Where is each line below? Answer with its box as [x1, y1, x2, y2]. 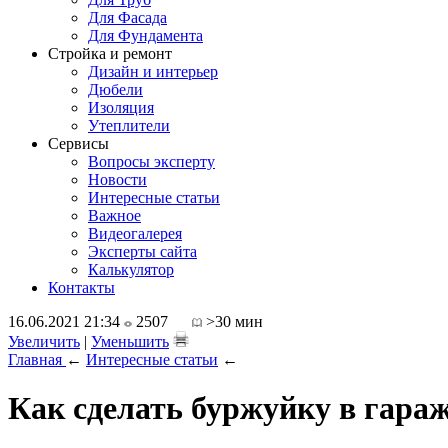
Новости [88, 171, 147, 188]
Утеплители [88, 117, 170, 134]
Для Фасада [88, 9, 167, 26]
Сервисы [48, 135, 109, 152]
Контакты [48, 279, 115, 296]
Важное [88, 207, 141, 224]
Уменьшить [91, 333, 169, 350]
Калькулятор [88, 261, 174, 278]
